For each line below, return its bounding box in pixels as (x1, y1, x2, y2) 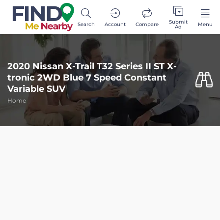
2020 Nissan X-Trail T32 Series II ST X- (7, 61, 177, 72)
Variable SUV (7, 83, 65, 95)
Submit (168, 18, 188, 25)
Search (77, 21, 95, 27)
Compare (135, 21, 159, 27)
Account (104, 21, 126, 27)
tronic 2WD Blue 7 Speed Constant (7, 72, 166, 83)
